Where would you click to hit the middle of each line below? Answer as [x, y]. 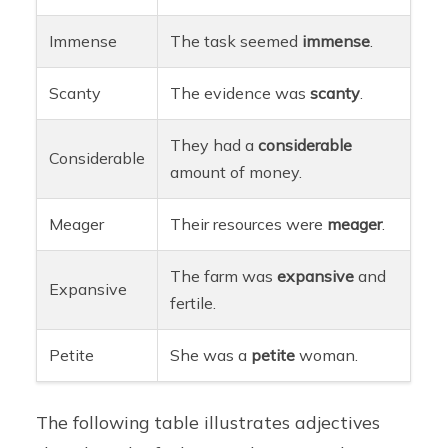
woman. [327, 354]
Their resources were [249, 223]
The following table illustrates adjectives [208, 421]
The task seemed [236, 40]
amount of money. [236, 171]
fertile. [193, 302]
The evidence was [240, 92]
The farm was [224, 275]
